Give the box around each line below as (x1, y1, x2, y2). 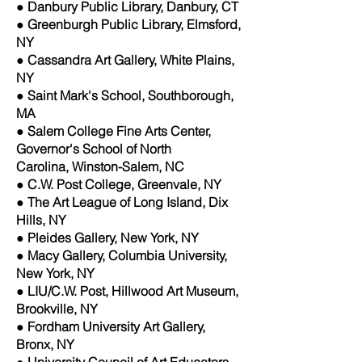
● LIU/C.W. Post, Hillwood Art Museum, (16, 282, 238, 299)
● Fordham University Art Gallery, (16, 318, 205, 335)
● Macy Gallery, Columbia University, (16, 246, 227, 263)
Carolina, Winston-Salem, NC (16, 158, 184, 175)
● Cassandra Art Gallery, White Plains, (16, 51, 234, 68)
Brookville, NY (16, 300, 98, 317)
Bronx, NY (16, 335, 74, 352)
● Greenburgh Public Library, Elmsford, (16, 15, 241, 32)
